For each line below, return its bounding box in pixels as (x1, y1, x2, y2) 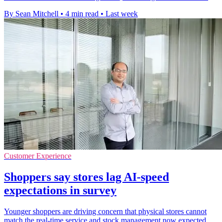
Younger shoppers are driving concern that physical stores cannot (4, 207, 207, 216)
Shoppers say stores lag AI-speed (4, 170, 169, 184)
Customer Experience (4, 152, 71, 161)
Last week (106, 9, 138, 18)
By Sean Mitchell (4, 9, 58, 18)
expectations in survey (4, 184, 116, 197)
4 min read (65, 9, 99, 18)
